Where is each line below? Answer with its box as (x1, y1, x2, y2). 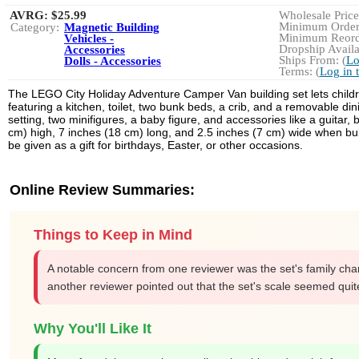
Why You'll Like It (34, 321, 151, 337)
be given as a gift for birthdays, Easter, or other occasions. (8, 139, 303, 151)
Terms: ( (278, 65, 320, 78)
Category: (10, 21, 59, 34)
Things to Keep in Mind (34, 227, 192, 243)
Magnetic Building (64, 21, 159, 34)
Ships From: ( (278, 54, 346, 67)
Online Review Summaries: (10, 182, 195, 198)
